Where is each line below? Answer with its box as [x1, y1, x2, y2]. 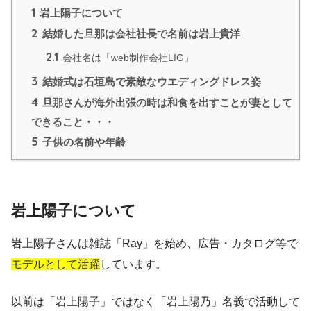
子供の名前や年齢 [40, 135, 126, 148]
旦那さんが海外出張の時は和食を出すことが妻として [40, 96, 292, 108]
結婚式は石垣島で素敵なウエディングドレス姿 [40, 75, 261, 87]
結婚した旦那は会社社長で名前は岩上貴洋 [40, 27, 240, 40]
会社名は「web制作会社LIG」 [60, 51, 194, 63]
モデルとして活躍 [11, 258, 100, 271]
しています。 [100, 258, 167, 271]
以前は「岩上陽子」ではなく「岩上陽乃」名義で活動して [11, 296, 300, 308]
